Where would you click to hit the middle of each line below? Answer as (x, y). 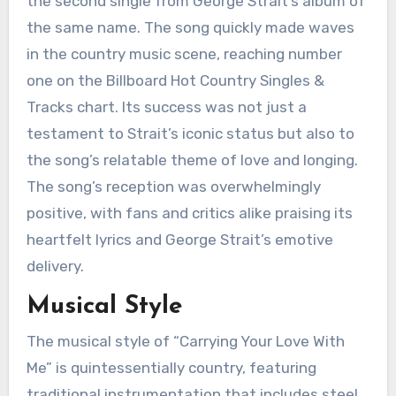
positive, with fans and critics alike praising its (189, 213)
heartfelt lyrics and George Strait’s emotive (179, 239)
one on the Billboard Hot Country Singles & (175, 80)
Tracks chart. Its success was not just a (166, 107)
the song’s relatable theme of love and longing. (192, 160)
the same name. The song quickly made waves (190, 27)
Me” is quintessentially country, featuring (171, 368)
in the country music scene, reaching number (184, 53)
